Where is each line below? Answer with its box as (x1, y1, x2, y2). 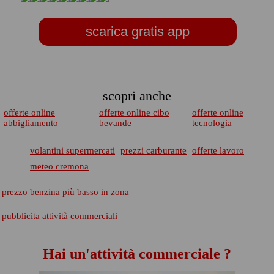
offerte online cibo (99, 108, 169, 117)
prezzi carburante (120, 146, 187, 155)
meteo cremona (30, 161, 89, 171)
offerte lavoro (192, 146, 244, 155)
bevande (99, 118, 131, 128)
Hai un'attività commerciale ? (43, 246, 231, 262)
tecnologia (192, 118, 232, 128)
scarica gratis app (85, 24, 190, 39)
